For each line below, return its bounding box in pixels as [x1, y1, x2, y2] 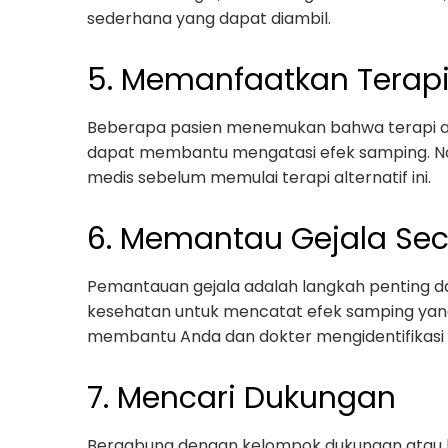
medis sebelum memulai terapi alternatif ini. [87, 166, 431, 189]
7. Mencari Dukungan [87, 377, 396, 419]
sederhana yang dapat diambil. [87, 7, 331, 30]
